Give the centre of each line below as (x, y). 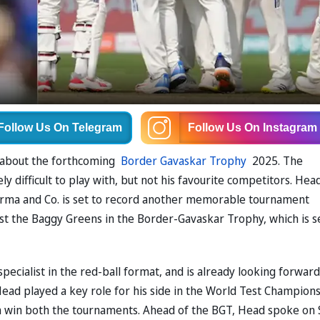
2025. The (275, 161)
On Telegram (87, 128)
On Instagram (280, 128)
